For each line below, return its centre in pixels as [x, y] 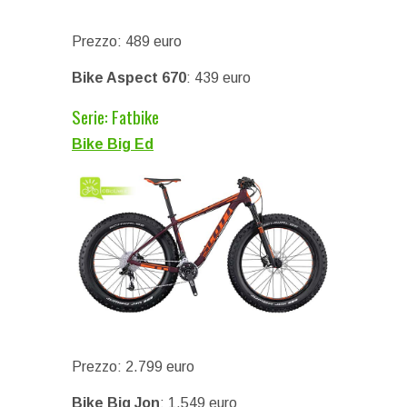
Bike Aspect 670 [129, 77]
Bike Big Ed [113, 144]
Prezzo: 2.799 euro [133, 366]
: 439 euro [218, 77]
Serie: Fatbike [115, 116]
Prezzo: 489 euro [127, 41]
